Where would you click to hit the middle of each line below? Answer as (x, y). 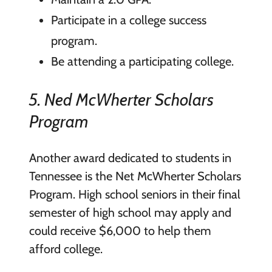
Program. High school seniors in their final (134, 195)
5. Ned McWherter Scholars (121, 99)
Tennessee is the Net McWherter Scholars (135, 176)
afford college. (67, 249)
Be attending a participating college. (142, 62)
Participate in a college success (128, 20)
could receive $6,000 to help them (120, 231)
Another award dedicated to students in (130, 158)
